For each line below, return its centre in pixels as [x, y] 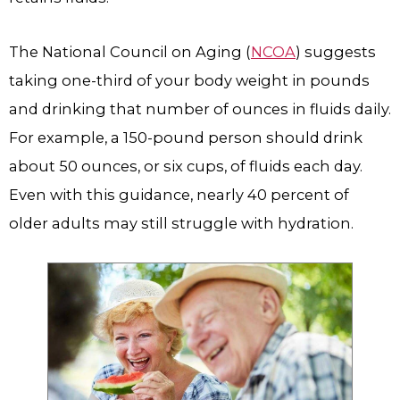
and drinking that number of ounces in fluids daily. [200, 108]
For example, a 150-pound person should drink [186, 137]
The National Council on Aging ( [130, 51]
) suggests [336, 51]
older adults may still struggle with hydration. [181, 223]
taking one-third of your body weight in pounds [189, 80]
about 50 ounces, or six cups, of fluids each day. [186, 166]
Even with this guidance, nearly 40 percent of [179, 194]
